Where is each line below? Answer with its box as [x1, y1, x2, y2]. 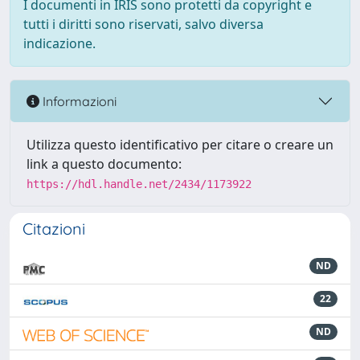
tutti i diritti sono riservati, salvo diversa [23, 15, 264, 33]
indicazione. [23, 35, 96, 52]
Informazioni [39, 92, 117, 109]
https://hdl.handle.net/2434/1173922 [27, 178, 252, 190]
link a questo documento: [27, 155, 182, 173]
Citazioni [22, 219, 85, 239]
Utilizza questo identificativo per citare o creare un [27, 136, 333, 153]
